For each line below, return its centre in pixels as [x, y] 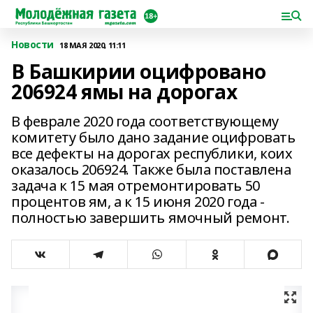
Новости [33, 44]
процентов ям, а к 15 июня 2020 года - [138, 202]
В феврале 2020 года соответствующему [145, 121]
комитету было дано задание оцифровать [153, 137]
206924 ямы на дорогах [124, 92]
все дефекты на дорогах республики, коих [152, 153]
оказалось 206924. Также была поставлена [151, 169]
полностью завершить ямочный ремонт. [151, 218]
